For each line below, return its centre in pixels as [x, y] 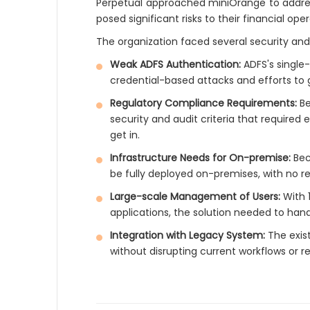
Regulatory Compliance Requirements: [204, 103]
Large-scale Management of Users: [195, 197]
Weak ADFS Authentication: [176, 64]
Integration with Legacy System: [188, 235]
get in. [125, 135]
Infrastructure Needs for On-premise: [201, 158]
